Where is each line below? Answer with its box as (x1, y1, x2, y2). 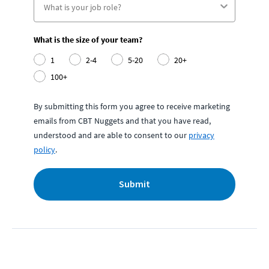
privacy (189, 130, 214, 141)
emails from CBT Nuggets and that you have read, (34, 115, 211, 127)
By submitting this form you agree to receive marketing (34, 101, 230, 112)
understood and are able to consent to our (34, 130, 187, 141)
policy (34, 144, 55, 156)
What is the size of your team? (34, 34, 142, 46)
